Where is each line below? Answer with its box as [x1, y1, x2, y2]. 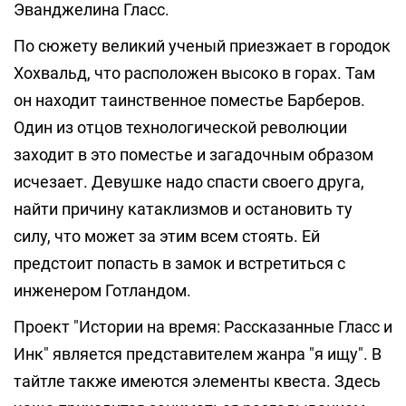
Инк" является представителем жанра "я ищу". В [14, 344, 382, 363]
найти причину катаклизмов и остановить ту [14, 199, 353, 218]
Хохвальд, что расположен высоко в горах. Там [14, 63, 375, 82]
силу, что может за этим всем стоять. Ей [14, 227, 320, 246]
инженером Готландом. [14, 281, 191, 300]
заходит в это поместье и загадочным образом [14, 145, 373, 164]
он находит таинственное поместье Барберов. [14, 91, 365, 110]
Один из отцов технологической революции [14, 118, 347, 137]
